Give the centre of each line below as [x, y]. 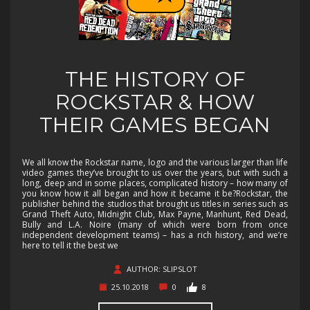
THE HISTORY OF [155, 79]
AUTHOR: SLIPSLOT [162, 268]
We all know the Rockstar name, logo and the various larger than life [155, 162]
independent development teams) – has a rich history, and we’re [155, 235]
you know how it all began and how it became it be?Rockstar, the [155, 193]
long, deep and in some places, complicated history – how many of [155, 183]
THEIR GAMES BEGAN [155, 125]
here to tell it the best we [70, 245]
